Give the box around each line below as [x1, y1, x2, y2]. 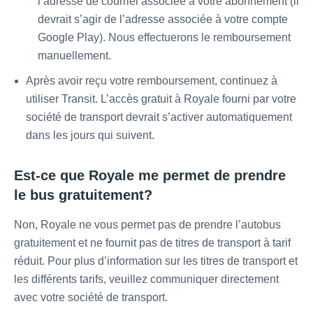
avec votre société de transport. [14, 291, 168, 304]
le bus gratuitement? [14, 187, 152, 203]
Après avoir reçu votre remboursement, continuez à [26, 75, 277, 87]
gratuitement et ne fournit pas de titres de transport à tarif [14, 237, 291, 249]
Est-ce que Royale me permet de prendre [14, 168, 286, 184]
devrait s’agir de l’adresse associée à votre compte [38, 13, 288, 26]
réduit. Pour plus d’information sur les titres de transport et [14, 255, 298, 268]
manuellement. [38, 50, 111, 62]
